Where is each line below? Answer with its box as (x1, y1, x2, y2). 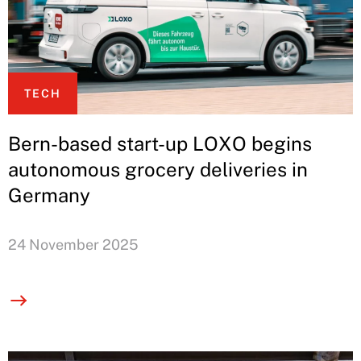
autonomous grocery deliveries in (8, 157, 308, 180)
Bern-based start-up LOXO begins (8, 131, 312, 155)
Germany (8, 183, 90, 206)
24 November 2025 (8, 235, 139, 253)
